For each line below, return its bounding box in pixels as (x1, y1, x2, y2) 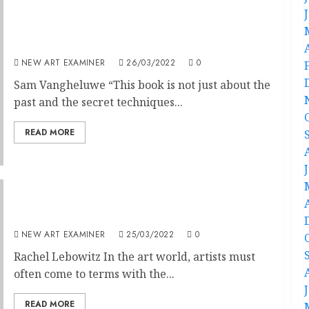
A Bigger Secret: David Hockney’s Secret (13, 22, 243, 38)
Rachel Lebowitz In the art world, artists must (13, 248, 255, 264)
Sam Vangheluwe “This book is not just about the (13, 77, 270, 92)
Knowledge (13, 37, 78, 53)
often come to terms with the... (13, 266, 175, 281)
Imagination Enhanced (13, 209, 146, 225)
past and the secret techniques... (13, 94, 183, 110)
